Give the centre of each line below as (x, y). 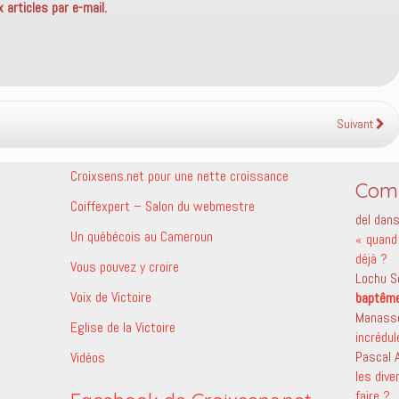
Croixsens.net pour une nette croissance (179, 176)
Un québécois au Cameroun (141, 236)
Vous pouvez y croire (124, 267)
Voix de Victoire (110, 297)
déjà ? (371, 259)
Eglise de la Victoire (122, 327)
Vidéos (87, 358)
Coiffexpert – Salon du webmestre (162, 206)
